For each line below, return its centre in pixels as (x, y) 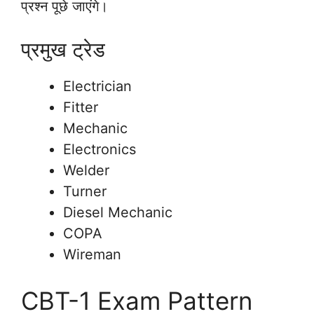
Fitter (81, 107)
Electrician (97, 86)
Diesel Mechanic (118, 212)
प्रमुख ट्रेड (63, 49)
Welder (86, 170)
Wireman (92, 254)
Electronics (100, 149)
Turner (85, 191)
